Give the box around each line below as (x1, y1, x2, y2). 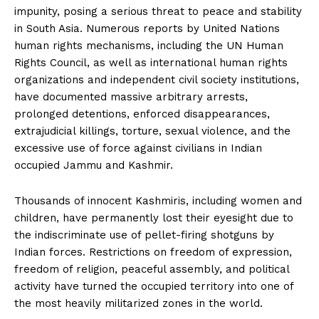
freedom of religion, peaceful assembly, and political (14, 262, 289, 276)
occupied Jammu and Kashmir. (14, 158, 173, 172)
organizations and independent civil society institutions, (14, 73, 299, 86)
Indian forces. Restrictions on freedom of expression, (14, 245, 292, 258)
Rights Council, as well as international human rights (14, 56, 288, 69)
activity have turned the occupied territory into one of (14, 279, 293, 293)
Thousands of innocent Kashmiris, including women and (14, 194, 302, 207)
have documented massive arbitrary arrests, (14, 90, 248, 103)
